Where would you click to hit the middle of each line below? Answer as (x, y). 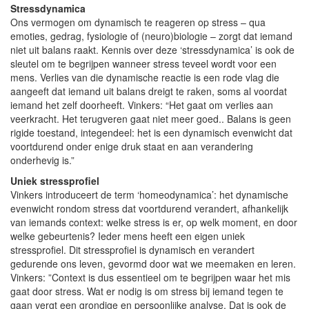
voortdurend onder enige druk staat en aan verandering (132, 146)
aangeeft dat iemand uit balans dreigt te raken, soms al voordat (149, 91)
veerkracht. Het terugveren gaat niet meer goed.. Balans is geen (151, 118)
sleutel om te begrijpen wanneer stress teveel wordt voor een (143, 63)
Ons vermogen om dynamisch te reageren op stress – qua (138, 22)
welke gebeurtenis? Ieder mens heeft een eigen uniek (128, 236)
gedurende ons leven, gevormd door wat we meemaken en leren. (153, 263)
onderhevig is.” (42, 160)
